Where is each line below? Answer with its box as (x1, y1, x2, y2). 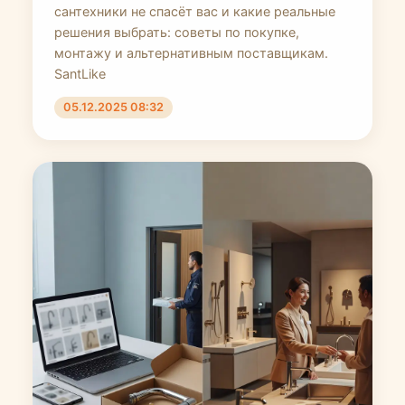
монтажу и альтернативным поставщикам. (54, 45, 328, 61)
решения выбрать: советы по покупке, (54, 24, 299, 40)
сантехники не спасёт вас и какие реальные (54, 4, 335, 19)
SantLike (54, 66, 106, 81)
